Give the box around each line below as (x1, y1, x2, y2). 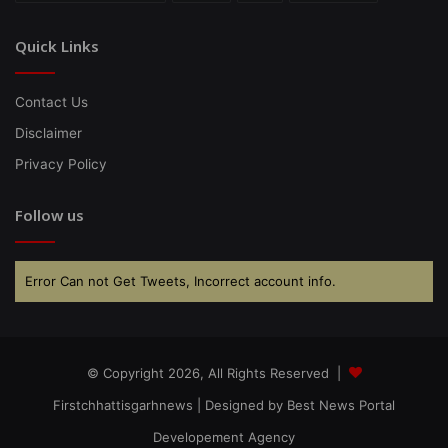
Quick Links (15, 35, 99, 56)
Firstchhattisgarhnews (53, 396, 193, 413)
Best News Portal (287, 396, 395, 413)
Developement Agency (153, 428, 295, 445)
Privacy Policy (15, 155, 107, 172)
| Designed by (193, 396, 287, 413)
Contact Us (15, 93, 88, 110)
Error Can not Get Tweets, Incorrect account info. (25, 272, 336, 289)
